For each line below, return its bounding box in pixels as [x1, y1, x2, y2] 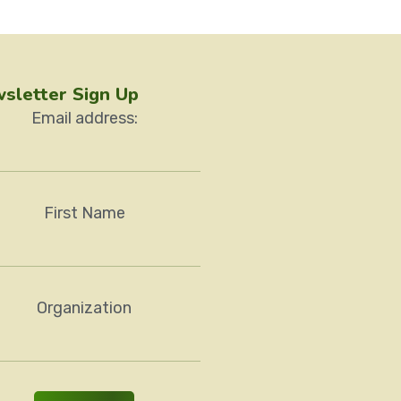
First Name [43, 203, 125, 224]
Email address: [30, 108, 138, 129]
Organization [37, 298, 132, 319]
